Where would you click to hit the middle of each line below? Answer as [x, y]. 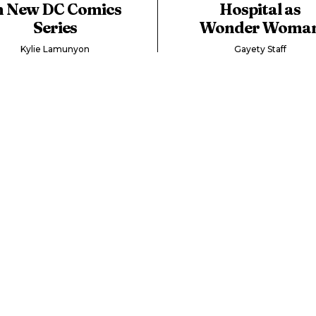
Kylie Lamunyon [55, 49]
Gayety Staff [260, 49]
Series [55, 27]
